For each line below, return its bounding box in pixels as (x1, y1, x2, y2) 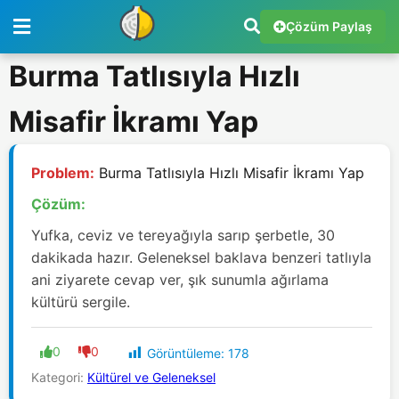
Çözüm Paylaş (286, 19, 372, 34)
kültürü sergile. (31, 293, 130, 311)
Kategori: (31, 370, 87, 386)
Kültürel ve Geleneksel (87, 370, 216, 386)
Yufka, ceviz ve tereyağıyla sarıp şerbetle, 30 (31, 226, 335, 244)
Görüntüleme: (147, 346, 224, 361)
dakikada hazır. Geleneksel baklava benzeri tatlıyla (31, 248, 371, 266)
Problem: (31, 164, 94, 182)
